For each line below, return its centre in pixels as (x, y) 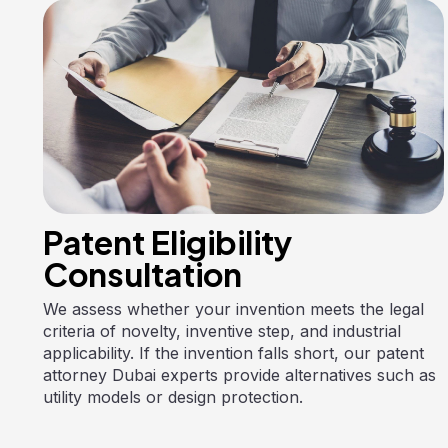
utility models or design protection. (172, 396)
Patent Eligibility (167, 241)
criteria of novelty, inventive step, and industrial (221, 330)
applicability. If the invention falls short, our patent (233, 352)
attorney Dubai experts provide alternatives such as (239, 374)
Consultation (142, 273)
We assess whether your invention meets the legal (233, 308)
